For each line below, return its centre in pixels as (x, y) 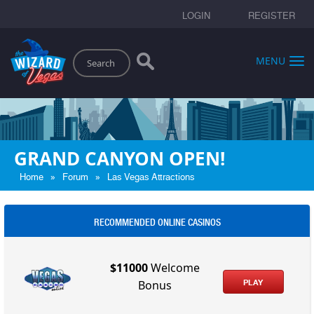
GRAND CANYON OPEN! (120, 158)
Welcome (174, 268)
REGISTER (272, 16)
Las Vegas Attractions (151, 177)
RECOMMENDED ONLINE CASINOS (157, 222)
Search (81, 53)
